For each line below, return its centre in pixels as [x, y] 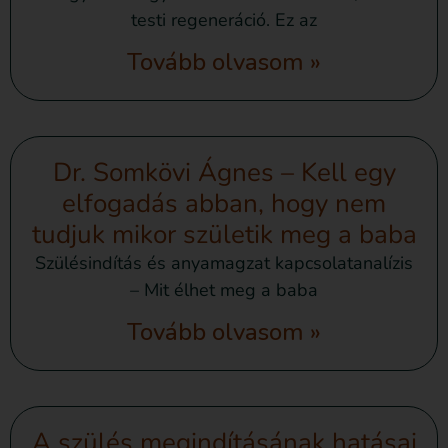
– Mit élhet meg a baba [224, 290]
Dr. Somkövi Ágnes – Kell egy [224, 173]
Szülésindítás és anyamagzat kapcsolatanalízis [224, 263]
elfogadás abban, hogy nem [224, 204]
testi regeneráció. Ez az [224, 20]
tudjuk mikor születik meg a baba [224, 235]
